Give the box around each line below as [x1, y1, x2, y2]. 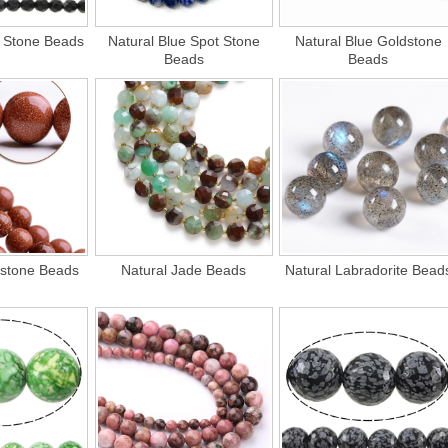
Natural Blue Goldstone [294, 33, 442, 50]
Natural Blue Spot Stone [107, 33, 260, 50]
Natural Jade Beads [121, 262, 247, 279]
